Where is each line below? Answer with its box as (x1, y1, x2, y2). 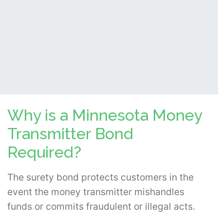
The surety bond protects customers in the (7, 171, 194, 183)
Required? (7, 143, 81, 161)
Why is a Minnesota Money (7, 106, 202, 124)
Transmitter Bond (7, 124, 133, 143)
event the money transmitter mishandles (7, 186, 184, 198)
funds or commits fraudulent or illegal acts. (7, 200, 198, 213)
